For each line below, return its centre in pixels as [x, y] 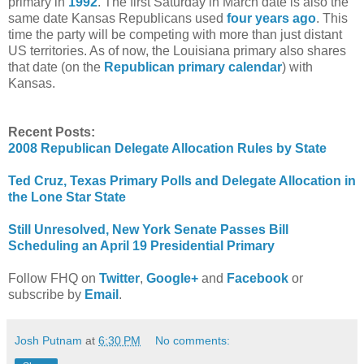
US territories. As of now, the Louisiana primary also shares [177, 50]
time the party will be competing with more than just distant [175, 34]
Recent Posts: [52, 132]
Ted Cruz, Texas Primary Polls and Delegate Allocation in [182, 180]
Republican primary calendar [193, 67]
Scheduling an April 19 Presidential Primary [141, 245]
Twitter [119, 278]
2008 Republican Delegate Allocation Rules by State [167, 148]
